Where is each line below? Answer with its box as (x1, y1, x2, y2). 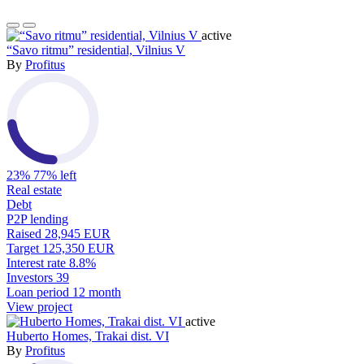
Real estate (6, 183, 62, 197)
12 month (72, 285, 121, 300)
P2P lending (6, 212, 68, 227)
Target (6, 241, 39, 256)
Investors (6, 271, 56, 285)
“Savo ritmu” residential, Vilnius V (6, 43, 185, 58)
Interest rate (6, 256, 66, 271)
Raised (6, 227, 41, 241)
